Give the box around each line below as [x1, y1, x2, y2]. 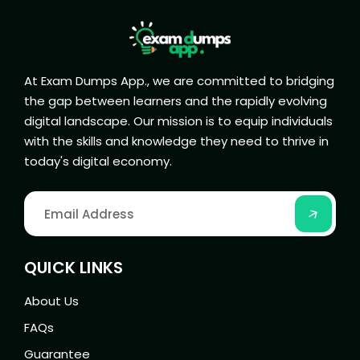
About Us [24, 292, 79, 310]
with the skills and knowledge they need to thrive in [24, 133, 329, 150]
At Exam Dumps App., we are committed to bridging [24, 72, 334, 90]
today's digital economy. [24, 153, 172, 170]
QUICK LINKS [24, 256, 124, 280]
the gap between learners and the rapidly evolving [24, 92, 327, 110]
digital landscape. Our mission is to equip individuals [24, 112, 333, 130]
